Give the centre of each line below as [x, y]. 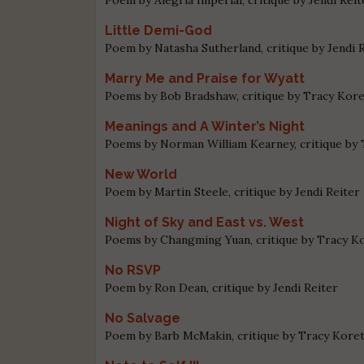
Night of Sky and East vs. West [205, 222]
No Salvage [143, 318]
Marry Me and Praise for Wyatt [205, 78]
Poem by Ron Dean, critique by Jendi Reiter [222, 287]
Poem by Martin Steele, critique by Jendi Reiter [233, 191]
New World [141, 174]
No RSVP [133, 270]
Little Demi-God [159, 30]
